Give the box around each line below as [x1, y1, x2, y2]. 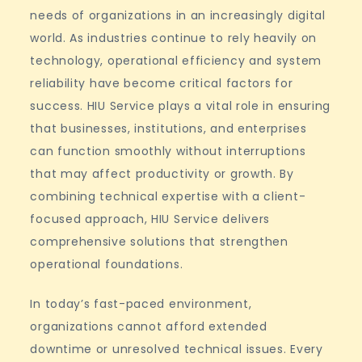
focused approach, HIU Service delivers [30, 211, 271, 228]
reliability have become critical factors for [30, 75, 293, 92]
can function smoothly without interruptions [30, 143, 306, 160]
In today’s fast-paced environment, [30, 296, 252, 313]
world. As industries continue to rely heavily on [30, 30, 318, 47]
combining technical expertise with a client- [30, 188, 306, 205]
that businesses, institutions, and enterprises [30, 120, 307, 137]
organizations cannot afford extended [30, 318, 267, 335]
